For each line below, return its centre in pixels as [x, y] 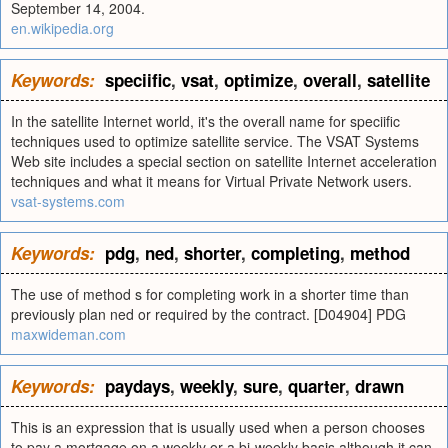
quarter [316, 386]
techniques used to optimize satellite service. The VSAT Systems [215, 141]
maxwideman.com [68, 334]
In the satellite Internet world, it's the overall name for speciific [205, 121]
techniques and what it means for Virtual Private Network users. [211, 181]
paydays [137, 386]
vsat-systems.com [68, 201]
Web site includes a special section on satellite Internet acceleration [224, 161]
